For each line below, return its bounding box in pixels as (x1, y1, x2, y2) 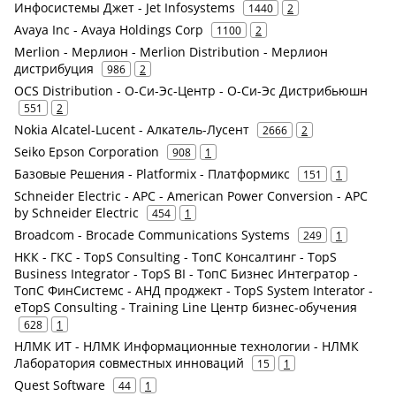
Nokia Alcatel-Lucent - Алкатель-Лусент (14, 121, 249, 138)
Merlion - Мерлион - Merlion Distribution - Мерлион (14, 43, 328, 60)
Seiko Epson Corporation (14, 143, 159, 160)
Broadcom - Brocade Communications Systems (14, 226, 290, 243)
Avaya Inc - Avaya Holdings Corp (14, 21, 203, 38)
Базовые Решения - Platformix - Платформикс (14, 165, 290, 182)
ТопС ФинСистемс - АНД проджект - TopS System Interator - (14, 282, 373, 299)
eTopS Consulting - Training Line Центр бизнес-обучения (14, 299, 357, 316)
